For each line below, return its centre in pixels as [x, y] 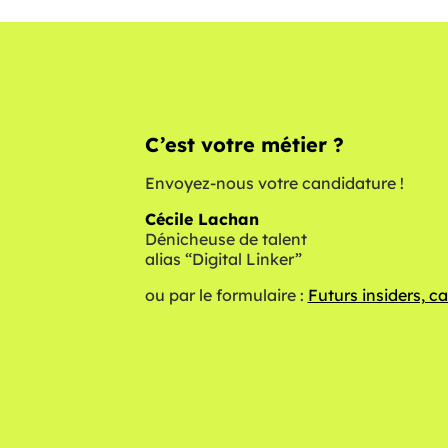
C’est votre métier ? [244, 144]
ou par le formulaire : [226, 295]
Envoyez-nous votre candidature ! [274, 183]
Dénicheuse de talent [225, 239]
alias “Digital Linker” [223, 259]
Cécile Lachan [201, 219]
